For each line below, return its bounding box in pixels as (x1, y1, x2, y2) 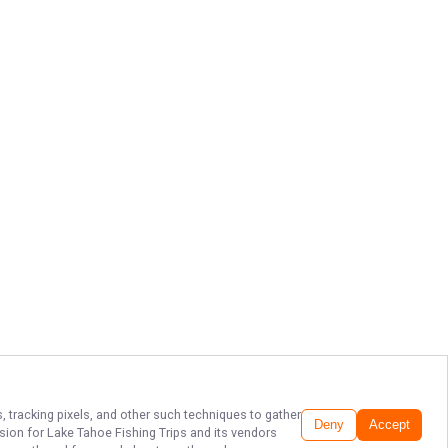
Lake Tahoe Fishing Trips (47, 425, 190, 440)
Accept (369, 418, 410, 433)
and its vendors (190, 425, 277, 440)
